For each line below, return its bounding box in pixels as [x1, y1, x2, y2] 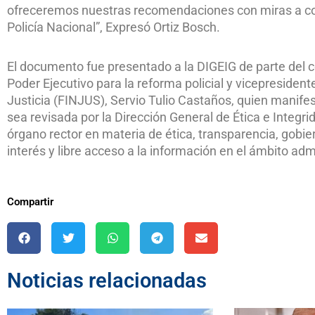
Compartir [7, 195, 53, 209]
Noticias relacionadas [7, 269, 207, 293]
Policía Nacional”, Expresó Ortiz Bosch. [7, 20, 220, 35]
